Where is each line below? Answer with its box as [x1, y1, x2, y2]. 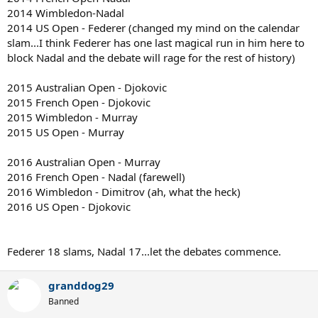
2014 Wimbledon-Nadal [7, 5, 124, 20]
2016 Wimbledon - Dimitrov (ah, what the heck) [7, 184, 241, 199]
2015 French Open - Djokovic [7, 94, 150, 109]
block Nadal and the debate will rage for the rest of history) [7, 50, 295, 65]
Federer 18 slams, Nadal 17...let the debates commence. [7, 243, 281, 258]
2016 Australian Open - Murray [7, 154, 160, 169]
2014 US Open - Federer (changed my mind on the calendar [7, 20, 300, 35]
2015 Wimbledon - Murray [7, 109, 138, 124]
